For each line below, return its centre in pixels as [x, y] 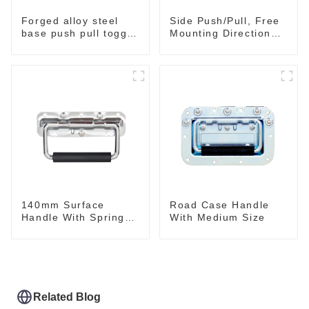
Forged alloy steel [70, 20]
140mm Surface [63, 205]
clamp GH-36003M [71, 45]
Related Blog [67, 297]
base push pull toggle [79, 33]
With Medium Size [217, 217]
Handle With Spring [73, 217]
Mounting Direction [220, 33]
